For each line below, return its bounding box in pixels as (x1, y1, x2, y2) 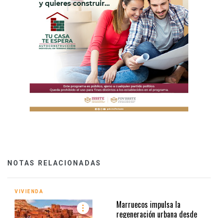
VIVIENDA (15, 188, 43, 194)
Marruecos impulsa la (116, 198, 181, 210)
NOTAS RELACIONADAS (7, 159, 101, 167)
